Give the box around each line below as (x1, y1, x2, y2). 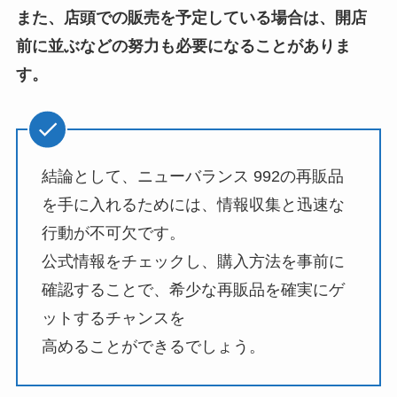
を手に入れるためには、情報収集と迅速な (41, 195, 345, 214)
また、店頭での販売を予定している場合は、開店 (15, 9, 367, 27)
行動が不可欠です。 (41, 223, 185, 242)
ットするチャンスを (41, 308, 185, 327)
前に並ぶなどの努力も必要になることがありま (15, 37, 351, 56)
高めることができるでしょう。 (41, 337, 265, 355)
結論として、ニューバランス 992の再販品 (41, 167, 344, 185)
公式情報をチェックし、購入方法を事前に (41, 252, 345, 270)
